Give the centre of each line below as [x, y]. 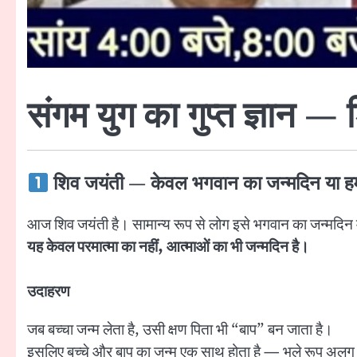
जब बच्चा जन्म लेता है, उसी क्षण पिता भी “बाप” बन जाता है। [180, 330]
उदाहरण [49, 292]
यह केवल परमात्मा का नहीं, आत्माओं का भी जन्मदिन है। [168, 247]
